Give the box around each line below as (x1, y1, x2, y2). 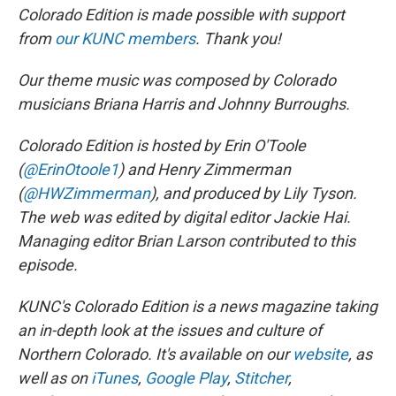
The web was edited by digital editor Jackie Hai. (18, 207, 351, 226)
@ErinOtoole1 (23, 159, 118, 179)
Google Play (145, 368, 227, 387)
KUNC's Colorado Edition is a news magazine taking (18, 296, 377, 316)
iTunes (91, 368, 138, 387)
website (293, 344, 348, 363)
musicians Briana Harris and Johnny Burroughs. (18, 94, 350, 113)
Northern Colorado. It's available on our (18, 344, 293, 363)
